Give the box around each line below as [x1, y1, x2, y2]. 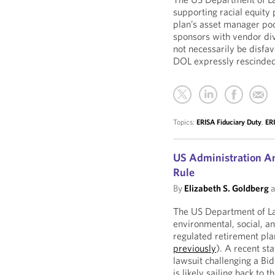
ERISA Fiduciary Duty [196, 117, 262, 126]
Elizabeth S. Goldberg [184, 182, 269, 194]
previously [173, 242, 217, 254]
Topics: [173, 117, 197, 126]
